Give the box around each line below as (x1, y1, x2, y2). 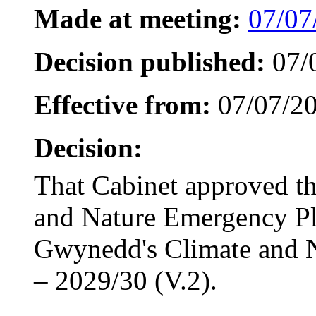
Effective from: (34, 89, 211, 120)
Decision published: (34, 46, 265, 77)
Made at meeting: (34, 3, 241, 34)
